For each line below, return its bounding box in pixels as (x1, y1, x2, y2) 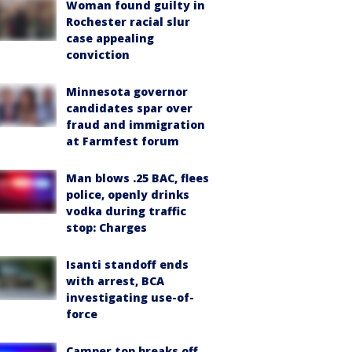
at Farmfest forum (66, 134, 179, 148)
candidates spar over (66, 101, 192, 115)
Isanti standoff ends (66, 257, 189, 272)
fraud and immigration (66, 117, 205, 132)
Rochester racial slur (66, 14, 190, 29)
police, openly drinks (66, 187, 189, 202)
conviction (66, 47, 130, 62)
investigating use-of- (66, 290, 194, 305)
